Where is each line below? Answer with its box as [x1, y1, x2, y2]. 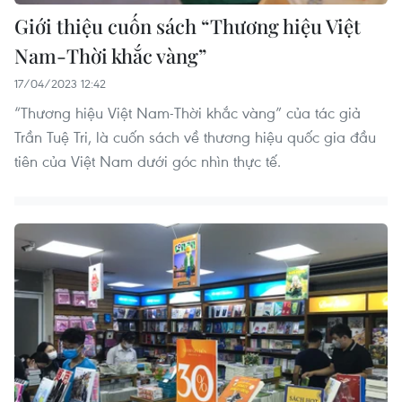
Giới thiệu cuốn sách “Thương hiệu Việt [14, 13, 361, 40]
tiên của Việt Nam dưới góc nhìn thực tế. [14, 151, 281, 172]
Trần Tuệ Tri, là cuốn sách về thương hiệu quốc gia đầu [14, 127, 376, 148]
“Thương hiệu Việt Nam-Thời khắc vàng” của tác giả [14, 102, 361, 124]
